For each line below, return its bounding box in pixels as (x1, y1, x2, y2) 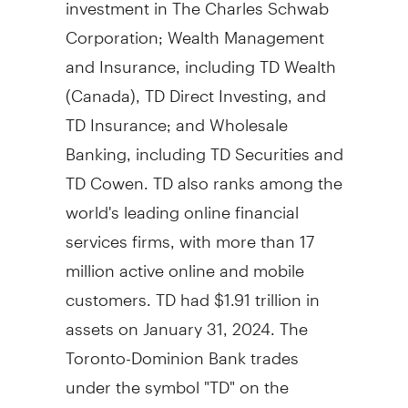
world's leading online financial (65, 186, 299, 222)
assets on (65, 302, 143, 339)
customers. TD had (65, 273, 214, 310)
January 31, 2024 (142, 302, 270, 339)
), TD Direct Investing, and (129, 69, 326, 106)
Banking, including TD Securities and (65, 127, 343, 164)
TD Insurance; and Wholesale (65, 98, 288, 135)
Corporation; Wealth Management (65, 11, 324, 47)
